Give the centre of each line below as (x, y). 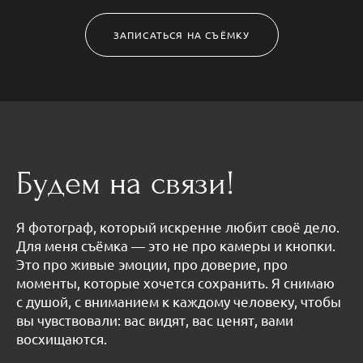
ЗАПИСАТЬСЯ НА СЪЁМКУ (181, 35)
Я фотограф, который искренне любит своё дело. (178, 226)
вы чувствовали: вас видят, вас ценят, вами (155, 319)
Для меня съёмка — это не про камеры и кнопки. (176, 245)
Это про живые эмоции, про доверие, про (152, 263)
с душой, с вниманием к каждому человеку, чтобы (179, 301)
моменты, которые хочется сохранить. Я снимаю (175, 282)
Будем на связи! (125, 184)
